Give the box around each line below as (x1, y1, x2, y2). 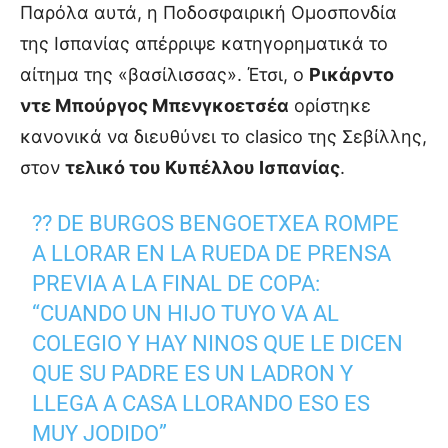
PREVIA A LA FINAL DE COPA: (32, 271, 321, 297)
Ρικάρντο (309, 64, 394, 86)
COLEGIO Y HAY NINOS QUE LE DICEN (32, 331, 404, 357)
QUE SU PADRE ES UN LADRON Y (32, 361, 354, 387)
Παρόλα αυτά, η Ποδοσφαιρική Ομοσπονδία (20, 2, 397, 24)
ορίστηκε (289, 95, 371, 117)
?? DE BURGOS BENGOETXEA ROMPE (32, 211, 400, 237)
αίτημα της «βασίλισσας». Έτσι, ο (20, 64, 309, 86)
